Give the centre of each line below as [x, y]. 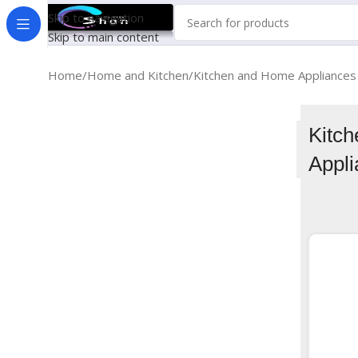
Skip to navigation [96, 18]
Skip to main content [103, 37]
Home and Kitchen [138, 75]
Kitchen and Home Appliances [275, 75]
